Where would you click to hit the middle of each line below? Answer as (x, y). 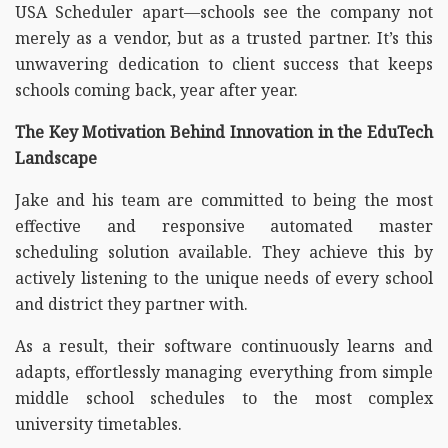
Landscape (56, 157)
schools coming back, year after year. (156, 89)
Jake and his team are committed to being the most (224, 199)
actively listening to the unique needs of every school (224, 277)
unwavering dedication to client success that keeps (224, 63)
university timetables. (98, 423)
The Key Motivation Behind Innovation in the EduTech (224, 131)
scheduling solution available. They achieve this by (224, 251)
